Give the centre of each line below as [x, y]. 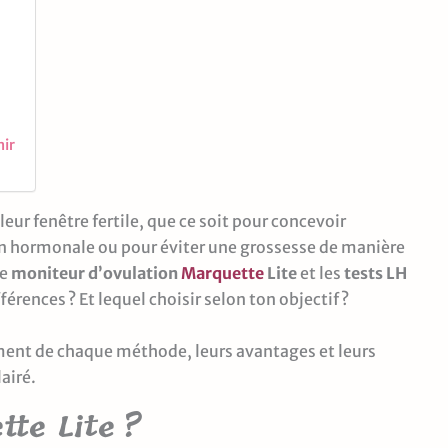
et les [320, 273]
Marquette [222, 273]
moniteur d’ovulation [96, 273]
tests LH [375, 273]
